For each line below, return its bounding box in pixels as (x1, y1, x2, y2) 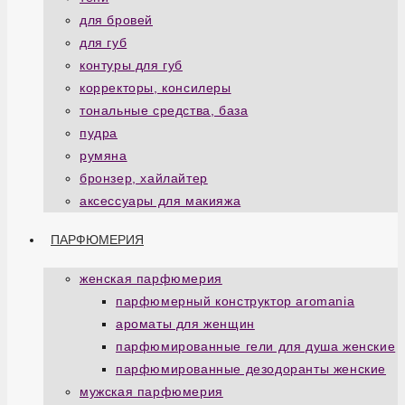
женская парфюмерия (80, 271, 222, 286)
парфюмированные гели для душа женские (116, 339, 396, 353)
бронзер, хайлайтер (80, 171, 208, 185)
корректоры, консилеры (80, 80, 231, 95)
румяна (80, 148, 127, 163)
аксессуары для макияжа (80, 193, 241, 208)
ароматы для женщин (116, 316, 255, 331)
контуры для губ (80, 58, 183, 72)
